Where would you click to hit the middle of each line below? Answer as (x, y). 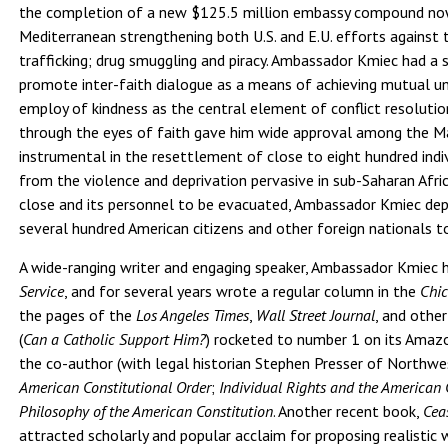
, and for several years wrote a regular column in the (242, 290)
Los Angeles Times (193, 314)
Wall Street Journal (316, 314)
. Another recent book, (348, 410)
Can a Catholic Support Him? (115, 338)
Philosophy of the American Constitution (146, 410)
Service (42, 290)
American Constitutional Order (115, 386)
